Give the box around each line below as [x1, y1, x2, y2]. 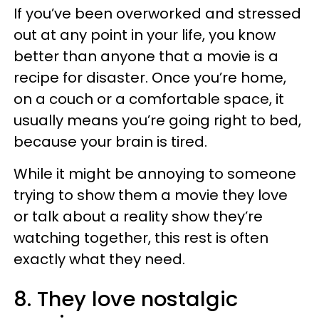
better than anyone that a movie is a [14, 46, 278, 66]
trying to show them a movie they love [14, 185, 288, 205]
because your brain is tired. [14, 132, 207, 152]
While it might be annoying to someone [14, 164, 296, 184]
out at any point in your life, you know [14, 25, 276, 45]
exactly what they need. [14, 249, 185, 269]
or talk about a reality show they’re [14, 206, 263, 226]
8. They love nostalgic [14, 285, 238, 313]
